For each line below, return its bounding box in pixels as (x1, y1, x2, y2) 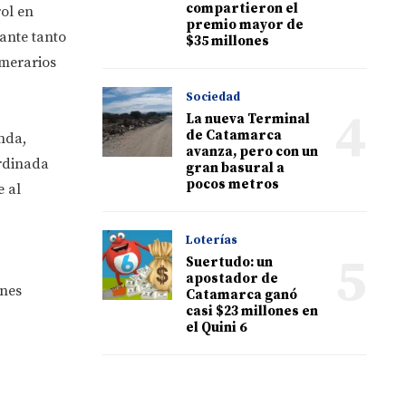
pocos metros (186, 175, 280, 193)
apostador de (186, 269, 279, 287)
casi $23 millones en (186, 302, 319, 320)
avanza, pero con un (186, 142, 319, 160)
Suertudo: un (186, 253, 274, 271)
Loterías (186, 232, 238, 247)
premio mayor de (186, 15, 304, 34)
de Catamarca (186, 126, 283, 144)
